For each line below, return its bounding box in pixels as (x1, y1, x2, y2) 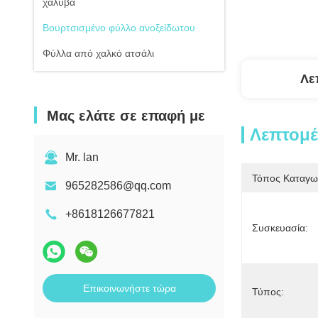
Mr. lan (65, 151, 99, 163)
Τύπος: (252, 286, 284, 297)
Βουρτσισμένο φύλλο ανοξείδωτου (43, 22, 195, 33)
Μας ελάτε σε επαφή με (47, 108, 205, 124)
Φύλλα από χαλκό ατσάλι (43, 48, 154, 59)
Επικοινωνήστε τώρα (82, 283, 176, 294)
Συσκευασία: (252, 222, 308, 234)
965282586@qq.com (65, 180, 171, 192)
